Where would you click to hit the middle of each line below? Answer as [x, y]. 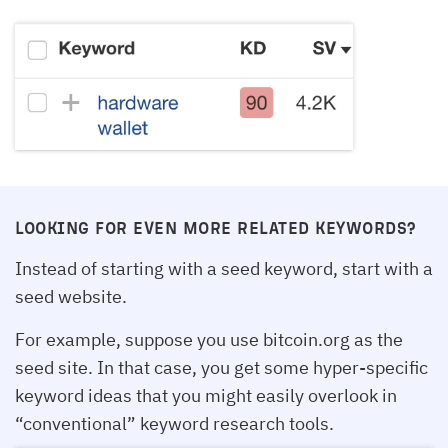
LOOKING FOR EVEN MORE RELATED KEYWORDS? [216, 227]
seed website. [71, 296]
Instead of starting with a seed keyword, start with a [224, 268]
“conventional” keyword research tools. [174, 423]
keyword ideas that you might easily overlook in [206, 395]
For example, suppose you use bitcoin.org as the [209, 339]
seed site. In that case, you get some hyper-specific [221, 367]
